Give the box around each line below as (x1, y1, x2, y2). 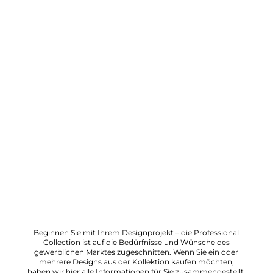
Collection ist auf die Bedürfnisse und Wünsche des (43, 238, 230, 247)
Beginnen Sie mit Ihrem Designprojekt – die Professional (34, 228, 239, 238)
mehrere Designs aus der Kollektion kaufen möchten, (38, 257, 234, 267)
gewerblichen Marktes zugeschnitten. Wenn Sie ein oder (34, 247, 239, 257)
